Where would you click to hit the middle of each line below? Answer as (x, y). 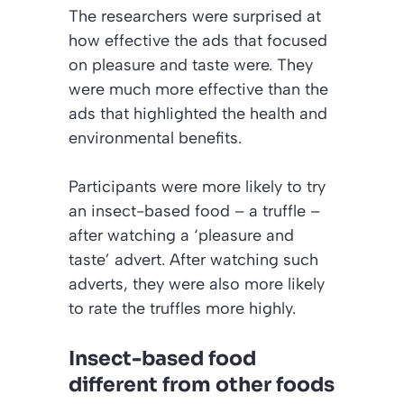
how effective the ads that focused (198, 41)
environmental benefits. (155, 138)
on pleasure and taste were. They (191, 65)
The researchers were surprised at (195, 17)
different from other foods (202, 385)
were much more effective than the (198, 90)
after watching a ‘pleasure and (181, 236)
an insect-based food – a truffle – (194, 211)
